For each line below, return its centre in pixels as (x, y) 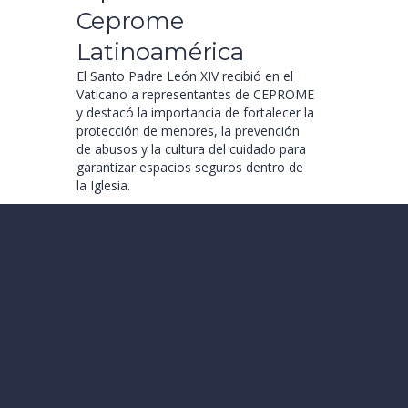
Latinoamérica (160, 52)
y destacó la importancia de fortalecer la (195, 112)
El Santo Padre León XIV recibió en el (184, 76)
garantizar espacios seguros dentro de (189, 167)
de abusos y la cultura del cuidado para (191, 149)
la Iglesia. (103, 185)
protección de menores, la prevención (188, 131)
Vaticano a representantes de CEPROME (195, 94)
